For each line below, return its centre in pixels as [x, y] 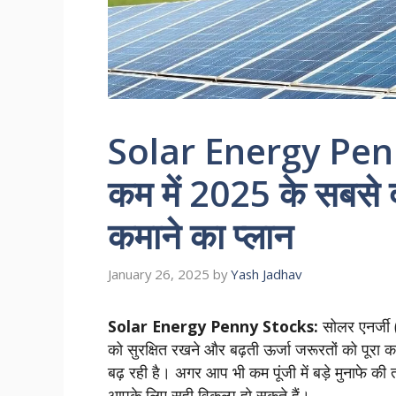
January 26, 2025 [159, 274]
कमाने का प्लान [201, 236]
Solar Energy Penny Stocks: [213, 326]
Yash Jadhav [266, 274]
